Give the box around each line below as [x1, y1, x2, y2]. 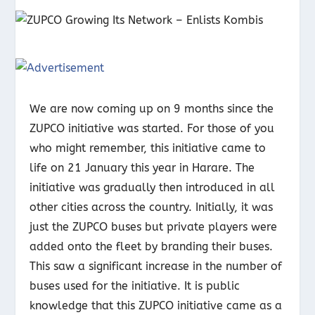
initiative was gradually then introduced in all [30, 181, 276, 194]
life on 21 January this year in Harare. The [30, 161, 255, 174]
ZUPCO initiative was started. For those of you [30, 122, 275, 135]
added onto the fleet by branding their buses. [30, 240, 274, 253]
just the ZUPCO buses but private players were [30, 220, 278, 233]
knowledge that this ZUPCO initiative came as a [30, 299, 283, 312]
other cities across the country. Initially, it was [30, 200, 274, 214]
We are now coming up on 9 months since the [30, 102, 274, 115]
